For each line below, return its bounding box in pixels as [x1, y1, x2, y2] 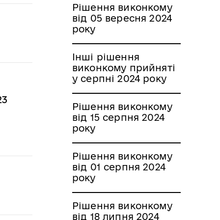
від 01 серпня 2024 [72, 161, 165, 172]
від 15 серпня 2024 [72, 111, 165, 123]
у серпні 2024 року [72, 73, 166, 84]
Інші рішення [72, 51, 139, 62]
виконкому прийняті [72, 62, 175, 73]
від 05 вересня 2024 [72, 12, 172, 24]
